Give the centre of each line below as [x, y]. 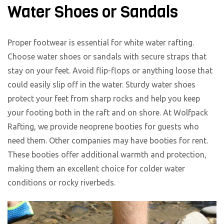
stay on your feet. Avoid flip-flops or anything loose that [110, 71]
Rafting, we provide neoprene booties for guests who [103, 127]
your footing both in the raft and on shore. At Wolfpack [108, 113]
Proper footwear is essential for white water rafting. [101, 43]
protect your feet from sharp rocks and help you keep [104, 99]
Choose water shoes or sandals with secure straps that [107, 57]
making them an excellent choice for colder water [96, 169]
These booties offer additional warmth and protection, [107, 155]
